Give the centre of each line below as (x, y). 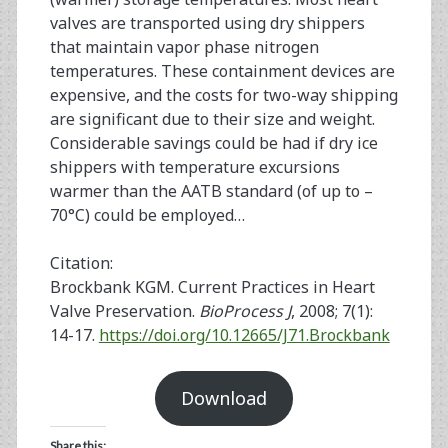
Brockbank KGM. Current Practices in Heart (212, 287)
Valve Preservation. (124, 311)
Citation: (81, 263)
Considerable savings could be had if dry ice (213, 143)
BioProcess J (244, 311)
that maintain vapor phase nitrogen (184, 47)
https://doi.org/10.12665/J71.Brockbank (244, 335)
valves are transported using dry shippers (207, 23)
